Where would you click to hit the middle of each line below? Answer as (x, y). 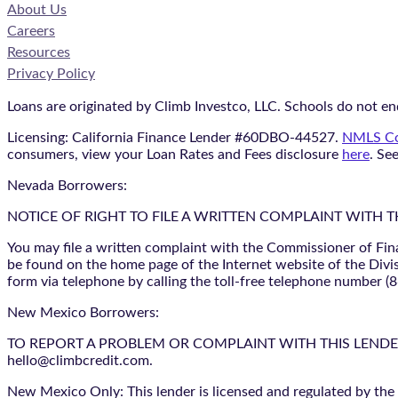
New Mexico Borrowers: (83, 312)
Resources (39, 52)
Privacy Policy (51, 73)
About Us (37, 9)
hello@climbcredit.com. (80, 360)
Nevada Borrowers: (67, 185)
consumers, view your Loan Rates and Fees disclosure (175, 154)
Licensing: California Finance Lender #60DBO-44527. (175, 137)
